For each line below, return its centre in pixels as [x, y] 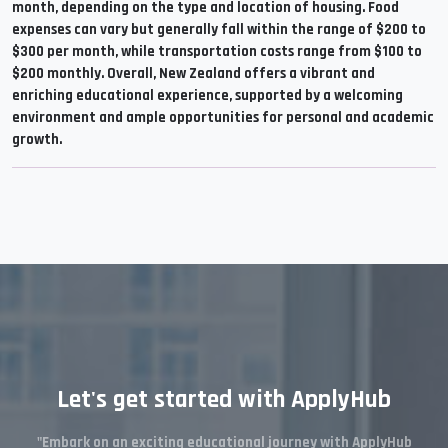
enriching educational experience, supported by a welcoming [207, 95]
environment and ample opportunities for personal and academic [223, 117]
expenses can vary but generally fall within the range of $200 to [219, 29]
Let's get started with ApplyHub [224, 400]
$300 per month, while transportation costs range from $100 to [217, 51]
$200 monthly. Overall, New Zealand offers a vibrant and [193, 73]
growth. [37, 139]
